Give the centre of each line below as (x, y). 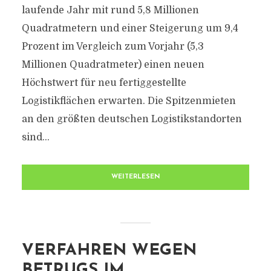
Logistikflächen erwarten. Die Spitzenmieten (129, 101)
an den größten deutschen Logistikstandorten (132, 119)
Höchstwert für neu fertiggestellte (104, 83)
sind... (35, 137)
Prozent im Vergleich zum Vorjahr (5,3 (113, 47)
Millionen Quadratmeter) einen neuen (113, 65)
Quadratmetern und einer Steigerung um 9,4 (130, 28)
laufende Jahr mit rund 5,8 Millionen (110, 10)
